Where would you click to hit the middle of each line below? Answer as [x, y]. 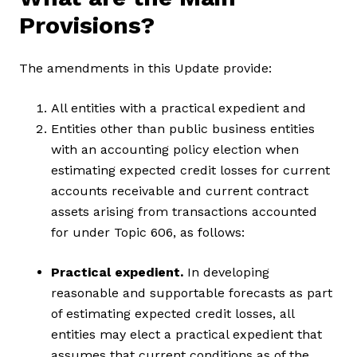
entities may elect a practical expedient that [186, 335]
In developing [228, 273]
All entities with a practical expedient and [178, 108]
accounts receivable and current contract [180, 191]
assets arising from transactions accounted [184, 212]
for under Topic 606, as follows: [148, 233]
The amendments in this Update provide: [145, 69]
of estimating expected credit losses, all [173, 314]
